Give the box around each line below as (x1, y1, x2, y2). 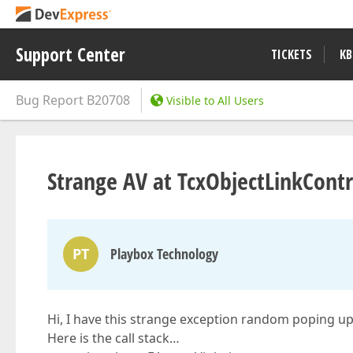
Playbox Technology (110, 244, 218, 263)
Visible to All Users (166, 93, 264, 108)
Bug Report (16, 91, 84, 109)
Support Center (16, 42, 125, 67)
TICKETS (271, 46, 312, 63)
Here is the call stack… (47, 329, 180, 347)
